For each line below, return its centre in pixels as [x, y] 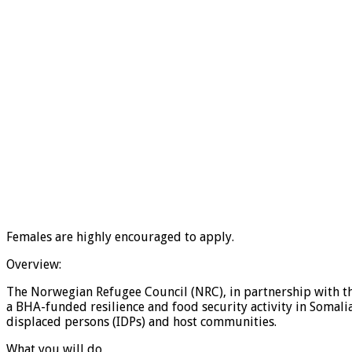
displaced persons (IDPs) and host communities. [141, 321]
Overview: [34, 264]
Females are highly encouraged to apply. [120, 236]
